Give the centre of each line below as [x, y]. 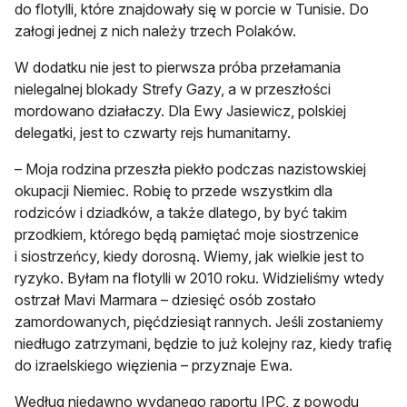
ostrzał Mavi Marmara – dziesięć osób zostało [165, 300]
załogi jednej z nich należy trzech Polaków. [155, 31]
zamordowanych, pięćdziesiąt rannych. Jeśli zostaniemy [199, 322]
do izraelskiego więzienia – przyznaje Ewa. [154, 366]
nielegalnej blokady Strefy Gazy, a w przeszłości [173, 89]
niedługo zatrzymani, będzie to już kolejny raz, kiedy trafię [203, 344]
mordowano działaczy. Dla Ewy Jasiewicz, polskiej [180, 111]
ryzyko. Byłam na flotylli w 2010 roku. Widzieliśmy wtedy [199, 278]
